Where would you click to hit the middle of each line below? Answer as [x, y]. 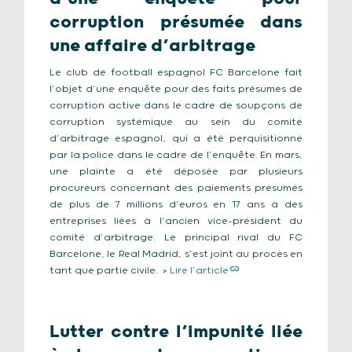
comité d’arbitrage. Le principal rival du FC [176, 238]
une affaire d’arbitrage [152, 46]
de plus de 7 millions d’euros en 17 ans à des [176, 205]
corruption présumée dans [176, 22]
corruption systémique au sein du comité [176, 122]
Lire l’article [199, 271]
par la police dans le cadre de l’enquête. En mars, [176, 155]
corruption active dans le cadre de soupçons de [176, 106]
